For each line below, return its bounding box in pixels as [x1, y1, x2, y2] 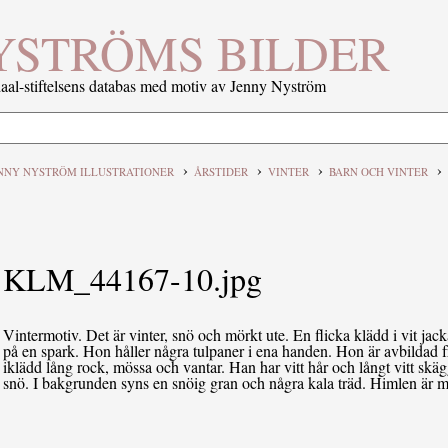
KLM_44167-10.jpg [3, 256, 263, 300]
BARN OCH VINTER [328, 163, 428, 179]
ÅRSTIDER [193, 163, 248, 179]
